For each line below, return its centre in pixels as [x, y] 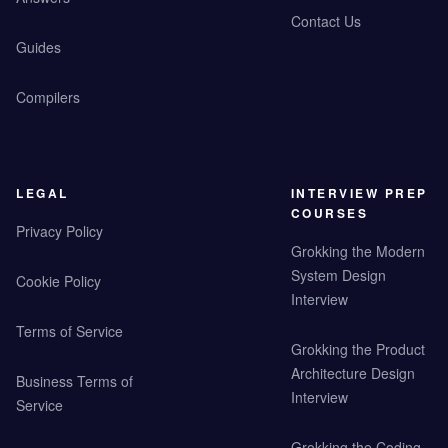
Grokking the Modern [357, 251]
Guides [38, 47]
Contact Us [325, 21]
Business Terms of [74, 381]
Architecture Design [352, 373]
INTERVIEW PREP [359, 193]
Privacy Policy [59, 231]
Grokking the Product [357, 349]
